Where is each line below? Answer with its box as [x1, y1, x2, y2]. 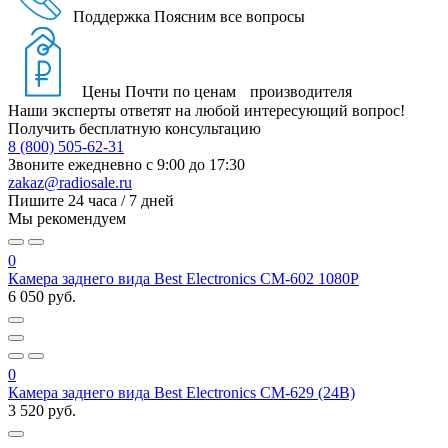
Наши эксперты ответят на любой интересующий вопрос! [8, 102, 405, 120]
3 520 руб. [8, 402, 76, 420]
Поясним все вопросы [154, 8, 305, 26]
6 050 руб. [8, 288, 76, 306]
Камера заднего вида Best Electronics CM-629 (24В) [8, 384, 355, 402]
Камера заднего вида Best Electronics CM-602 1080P [8, 270, 359, 288]
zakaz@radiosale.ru [8, 174, 132, 192]
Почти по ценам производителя [125, 83, 352, 101]
